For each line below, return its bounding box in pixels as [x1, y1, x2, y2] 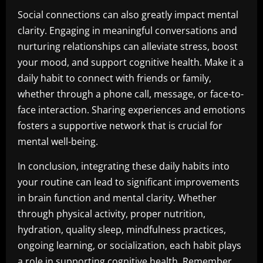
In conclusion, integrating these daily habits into [18, 160, 230, 173]
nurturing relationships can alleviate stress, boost [18, 40, 238, 53]
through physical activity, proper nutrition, [18, 207, 205, 220]
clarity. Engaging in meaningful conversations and [18, 24, 237, 37]
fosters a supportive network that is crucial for [18, 119, 222, 132]
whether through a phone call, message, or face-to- [18, 87, 244, 100]
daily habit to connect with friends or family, [18, 72, 211, 85]
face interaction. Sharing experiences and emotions [18, 103, 245, 116]
